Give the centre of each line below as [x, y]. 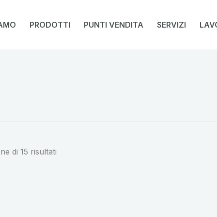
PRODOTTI [50, 24]
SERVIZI [171, 24]
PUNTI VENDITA [114, 24]
